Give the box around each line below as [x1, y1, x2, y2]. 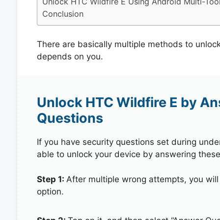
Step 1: [36, 174, 66, 184]
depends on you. [36, 51, 103, 61]
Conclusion [42, 9, 83, 19]
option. [36, 186, 64, 196]
